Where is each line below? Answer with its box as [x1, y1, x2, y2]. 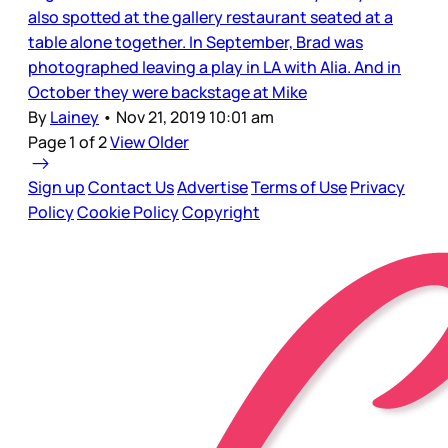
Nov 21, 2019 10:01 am [116, 106, 274, 129]
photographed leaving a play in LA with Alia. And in [28, 56, 401, 79]
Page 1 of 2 [28, 131, 107, 154]
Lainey [50, 106, 99, 129]
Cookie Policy [77, 201, 179, 224]
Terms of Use [251, 176, 347, 199]
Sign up [28, 176, 85, 199]
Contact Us [88, 176, 174, 199]
